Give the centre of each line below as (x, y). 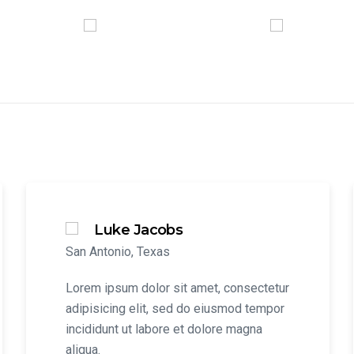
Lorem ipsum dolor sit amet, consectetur (178, 288)
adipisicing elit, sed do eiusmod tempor (175, 309)
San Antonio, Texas (118, 252)
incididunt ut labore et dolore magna (164, 329)
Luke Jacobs (139, 230)
